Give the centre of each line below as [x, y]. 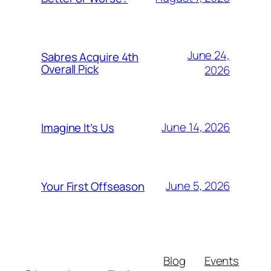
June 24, [208, 55]
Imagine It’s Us [78, 127]
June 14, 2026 [196, 127]
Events [222, 260]
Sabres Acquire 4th [90, 57]
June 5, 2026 [198, 186]
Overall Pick [70, 69]
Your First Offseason [93, 186]
